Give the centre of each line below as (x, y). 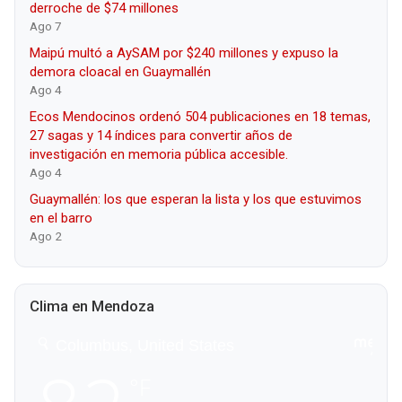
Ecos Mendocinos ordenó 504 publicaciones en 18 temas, (200, 116)
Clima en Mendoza (92, 306)
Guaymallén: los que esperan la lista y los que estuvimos (196, 199)
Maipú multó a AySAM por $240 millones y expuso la (184, 52)
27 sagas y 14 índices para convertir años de (161, 135)
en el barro (61, 218)
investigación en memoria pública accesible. (159, 154)
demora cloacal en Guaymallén (120, 71)
